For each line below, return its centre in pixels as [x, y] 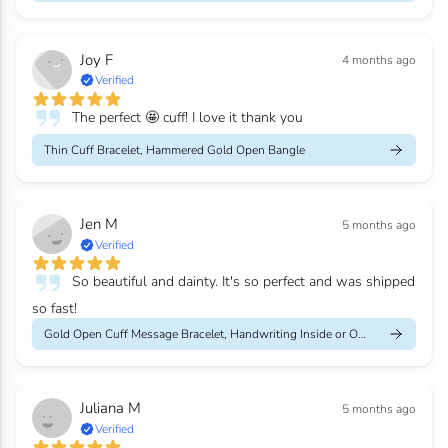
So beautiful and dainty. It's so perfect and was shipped [243, 282]
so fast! [54, 308]
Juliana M [110, 408]
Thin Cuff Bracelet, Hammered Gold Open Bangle [174, 150]
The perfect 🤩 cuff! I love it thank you [187, 117]
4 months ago [379, 60]
